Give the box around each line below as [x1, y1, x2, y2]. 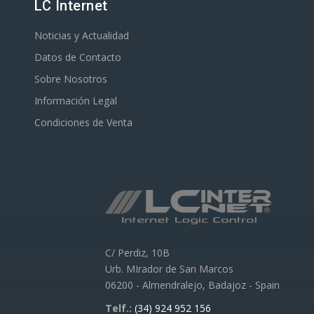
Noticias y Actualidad [34, 28, 129, 42]
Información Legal [34, 93, 117, 107]
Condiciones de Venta [34, 115, 132, 129]
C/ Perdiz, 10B [105, 245, 170, 259]
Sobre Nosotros [34, 71, 107, 86]
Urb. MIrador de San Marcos [105, 261, 233, 275]
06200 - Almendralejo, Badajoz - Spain [105, 278, 280, 292]
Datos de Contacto [34, 50, 121, 64]
